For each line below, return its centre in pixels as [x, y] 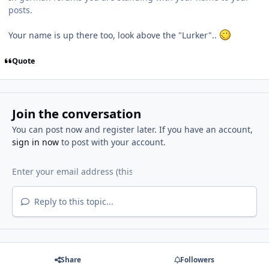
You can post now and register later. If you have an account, [132, 130]
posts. [20, 10]
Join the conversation [76, 114]
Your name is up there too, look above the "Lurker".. [114, 35]
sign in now [35, 142]
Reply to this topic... [72, 202]
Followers [197, 260]
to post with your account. [112, 142]
